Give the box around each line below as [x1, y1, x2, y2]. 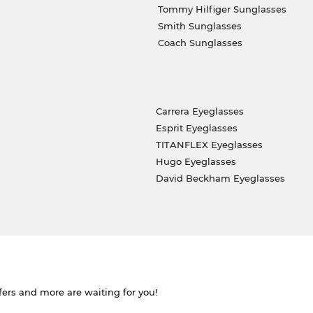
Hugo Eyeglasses [155, 156, 236, 168]
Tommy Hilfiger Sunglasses [157, 3, 286, 15]
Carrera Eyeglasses [155, 105, 244, 117]
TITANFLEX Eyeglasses [155, 139, 263, 151]
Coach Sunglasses [157, 37, 242, 49]
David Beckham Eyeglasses [155, 173, 285, 184]
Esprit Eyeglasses [155, 122, 238, 134]
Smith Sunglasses [157, 20, 242, 32]
